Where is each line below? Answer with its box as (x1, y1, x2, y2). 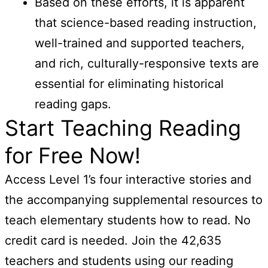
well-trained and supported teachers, (35, 35, 245, 50)
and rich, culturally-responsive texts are (35, 56, 259, 71)
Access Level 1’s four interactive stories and (5, 172, 251, 187)
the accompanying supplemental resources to (5, 192, 263, 207)
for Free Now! (5, 142, 141, 169)
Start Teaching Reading (5, 114, 241, 141)
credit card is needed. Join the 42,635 (5, 233, 221, 248)
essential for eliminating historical (35, 76, 224, 91)
